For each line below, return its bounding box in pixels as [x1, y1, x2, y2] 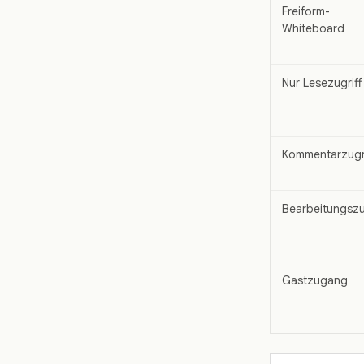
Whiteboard [282, 21, 344, 37]
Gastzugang [282, 273, 348, 288]
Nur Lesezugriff [282, 76, 362, 91]
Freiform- [282, 4, 330, 19]
